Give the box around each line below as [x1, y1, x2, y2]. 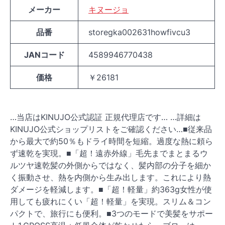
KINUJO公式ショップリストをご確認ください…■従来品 [10, 124, 212, 134]
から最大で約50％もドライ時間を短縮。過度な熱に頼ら [10, 136, 213, 146]
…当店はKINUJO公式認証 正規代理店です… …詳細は [10, 112, 201, 122]
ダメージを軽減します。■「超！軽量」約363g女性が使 [10, 184, 212, 194]
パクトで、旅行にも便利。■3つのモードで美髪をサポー [10, 208, 213, 218]
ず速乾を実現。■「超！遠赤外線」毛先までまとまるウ [10, 148, 208, 158]
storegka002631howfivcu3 [88, 27, 190, 37]
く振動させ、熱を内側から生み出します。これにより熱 [10, 172, 211, 182]
